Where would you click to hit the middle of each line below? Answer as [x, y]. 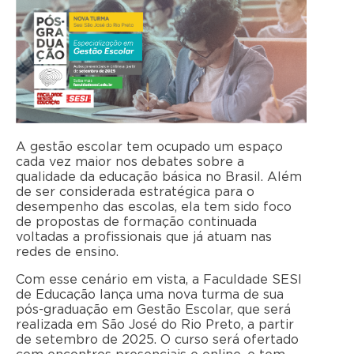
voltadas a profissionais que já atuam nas [144, 237]
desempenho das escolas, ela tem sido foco [154, 207]
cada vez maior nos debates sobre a [130, 162]
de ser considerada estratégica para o [135, 192]
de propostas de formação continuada [136, 222]
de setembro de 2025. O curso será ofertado [157, 340]
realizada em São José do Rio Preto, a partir [155, 325]
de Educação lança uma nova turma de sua [150, 295]
